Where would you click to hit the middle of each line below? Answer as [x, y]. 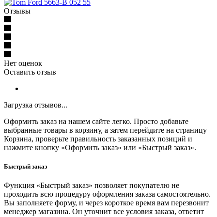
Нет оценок [23, 63]
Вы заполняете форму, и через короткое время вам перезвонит [106, 203]
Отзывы [17, 11]
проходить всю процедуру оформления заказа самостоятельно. [107, 194]
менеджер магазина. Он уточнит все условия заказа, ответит [104, 212]
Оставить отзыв [30, 72]
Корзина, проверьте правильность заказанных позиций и [98, 139]
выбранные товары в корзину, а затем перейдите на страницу [105, 130]
